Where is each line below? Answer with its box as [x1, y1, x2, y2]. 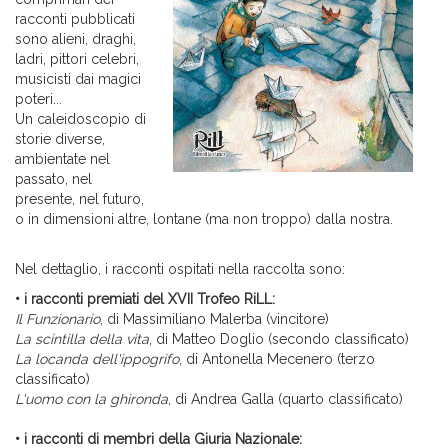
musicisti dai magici [15, 71, 141, 88]
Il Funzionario [15, 311, 100, 328]
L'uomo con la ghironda [15, 391, 168, 408]
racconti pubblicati [15, 11, 135, 28]
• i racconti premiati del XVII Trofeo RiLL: [15, 291, 275, 308]
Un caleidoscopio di [15, 111, 146, 128]
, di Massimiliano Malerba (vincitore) [100, 311, 329, 328]
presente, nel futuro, [15, 191, 144, 208]
